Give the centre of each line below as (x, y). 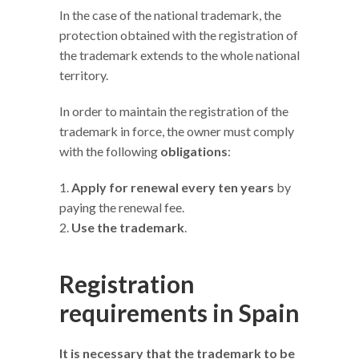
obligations (194, 151)
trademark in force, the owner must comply (177, 131)
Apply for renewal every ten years (173, 188)
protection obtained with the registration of (179, 35)
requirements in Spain (179, 313)
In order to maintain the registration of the (174, 111)
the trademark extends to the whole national (179, 55)
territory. (84, 75)
